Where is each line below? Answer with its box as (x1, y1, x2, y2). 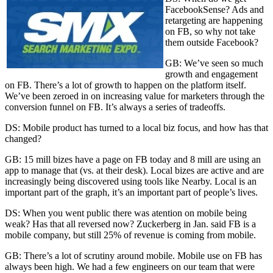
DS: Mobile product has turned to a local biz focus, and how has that (5, 122, 268, 133)
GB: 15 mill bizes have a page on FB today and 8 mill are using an (5, 154, 261, 165)
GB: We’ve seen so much (165, 57, 263, 68)
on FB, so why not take (165, 26, 255, 37)
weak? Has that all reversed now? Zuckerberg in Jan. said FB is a (5, 218, 256, 229)
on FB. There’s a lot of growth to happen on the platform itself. (5, 79, 246, 90)
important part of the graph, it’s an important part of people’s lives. (5, 186, 258, 197)
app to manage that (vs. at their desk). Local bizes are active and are (5, 165, 264, 175)
